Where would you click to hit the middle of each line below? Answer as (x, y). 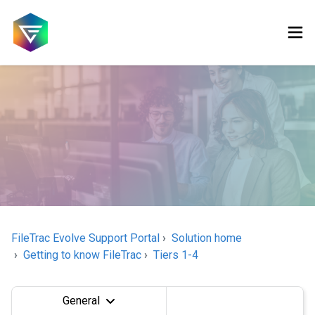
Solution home (207, 238)
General (81, 300)
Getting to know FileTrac (82, 255)
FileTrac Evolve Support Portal (85, 238)
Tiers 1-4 (176, 255)
